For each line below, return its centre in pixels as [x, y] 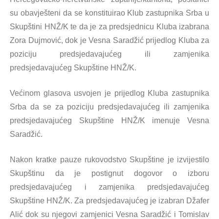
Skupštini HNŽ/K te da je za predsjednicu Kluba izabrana [109, 27]
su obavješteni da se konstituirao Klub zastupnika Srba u [109, 13]
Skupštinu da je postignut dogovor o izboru [109, 173]
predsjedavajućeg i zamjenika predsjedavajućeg [109, 187]
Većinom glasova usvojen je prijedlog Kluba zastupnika [109, 93]
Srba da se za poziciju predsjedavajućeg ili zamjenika [109, 107]
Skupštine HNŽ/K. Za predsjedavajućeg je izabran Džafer [109, 201]
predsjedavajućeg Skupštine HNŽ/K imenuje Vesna [109, 120]
